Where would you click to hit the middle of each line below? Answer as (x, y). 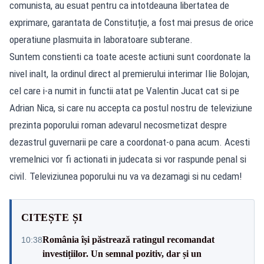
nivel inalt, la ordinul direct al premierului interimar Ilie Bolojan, (129, 73)
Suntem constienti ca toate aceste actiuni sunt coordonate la (130, 56)
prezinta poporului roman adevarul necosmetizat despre (118, 125)
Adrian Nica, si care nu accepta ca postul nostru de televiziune (131, 108)
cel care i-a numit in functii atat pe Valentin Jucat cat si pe (124, 90)
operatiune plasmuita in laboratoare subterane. (101, 39)
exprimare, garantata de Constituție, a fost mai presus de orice (131, 22)
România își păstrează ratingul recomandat (128, 239)
